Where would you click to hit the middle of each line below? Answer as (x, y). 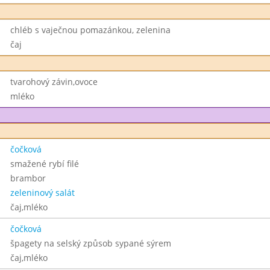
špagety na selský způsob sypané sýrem (90, 243)
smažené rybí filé (44, 164)
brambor (28, 178)
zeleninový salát (42, 193)
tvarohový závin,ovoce (54, 82)
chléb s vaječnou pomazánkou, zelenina (90, 30)
